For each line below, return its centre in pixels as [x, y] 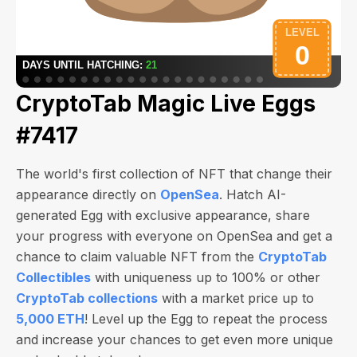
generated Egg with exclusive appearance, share [163, 215]
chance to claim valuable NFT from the [137, 257]
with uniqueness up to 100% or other [206, 277]
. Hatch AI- [253, 194]
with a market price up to [236, 298]
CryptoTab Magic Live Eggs [166, 104]
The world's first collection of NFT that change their [174, 174]
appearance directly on [88, 194]
